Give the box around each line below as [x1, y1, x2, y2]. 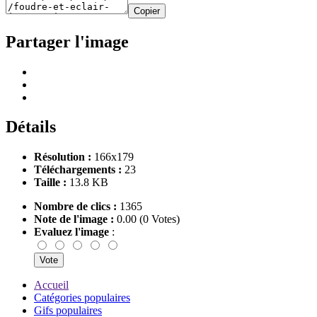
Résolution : [34, 151, 91, 163]
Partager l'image [6, 32, 129, 51]
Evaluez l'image [34, 226, 112, 238]
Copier [134, 5, 160, 16]
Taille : [34, 176, 67, 189]
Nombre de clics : [34, 200, 117, 213]
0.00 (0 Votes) [114, 213, 180, 226]
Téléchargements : [34, 163, 122, 176]
